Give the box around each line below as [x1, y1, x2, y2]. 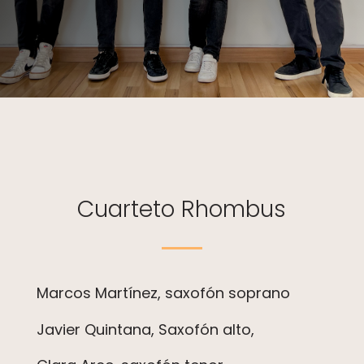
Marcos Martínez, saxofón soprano [36, 283, 290, 303]
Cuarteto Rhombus [77, 193, 287, 225]
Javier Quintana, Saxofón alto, [36, 318, 254, 340]
